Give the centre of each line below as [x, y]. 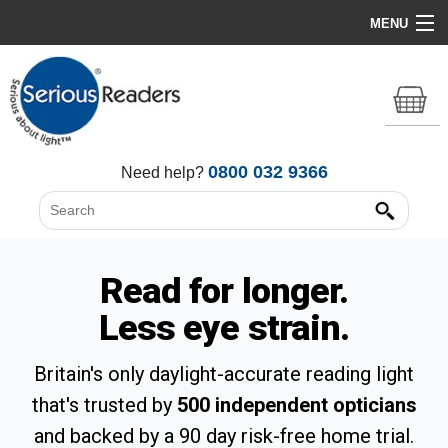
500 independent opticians [296, 404]
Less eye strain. [224, 327]
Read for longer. [224, 290]
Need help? [164, 172]
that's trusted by [104, 404]
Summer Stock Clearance [89, 156]
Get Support [50, 246]
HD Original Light [64, 111]
